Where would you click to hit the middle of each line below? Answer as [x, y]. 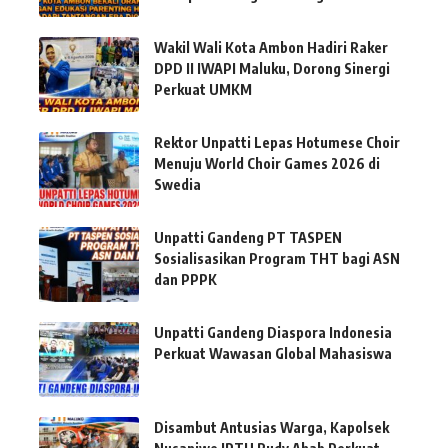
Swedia [177, 185]
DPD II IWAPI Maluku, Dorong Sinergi [272, 69]
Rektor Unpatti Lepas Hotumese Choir [277, 143]
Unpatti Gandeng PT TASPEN [248, 238]
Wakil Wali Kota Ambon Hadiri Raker [271, 48]
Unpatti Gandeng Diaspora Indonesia [273, 333]
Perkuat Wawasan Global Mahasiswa [273, 354]
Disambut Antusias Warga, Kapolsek [271, 428]
